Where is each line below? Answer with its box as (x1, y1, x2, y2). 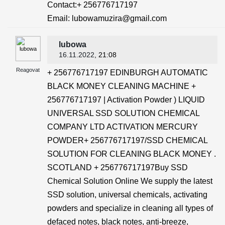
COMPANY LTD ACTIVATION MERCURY (47, 123, 198, 131)
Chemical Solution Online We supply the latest (47, 177, 212, 185)
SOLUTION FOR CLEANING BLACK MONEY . (47, 150, 216, 158)
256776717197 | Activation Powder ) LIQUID (47, 95, 205, 104)
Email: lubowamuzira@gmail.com (47, 14, 167, 23)
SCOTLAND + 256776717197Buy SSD (47, 163, 188, 172)
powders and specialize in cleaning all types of (47, 204, 213, 212)
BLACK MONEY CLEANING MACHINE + (47, 82, 196, 90)
